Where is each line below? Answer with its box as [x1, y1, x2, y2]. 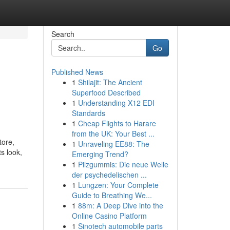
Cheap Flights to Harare [78, 118, 156, 128]
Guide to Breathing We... [71, 190, 152, 200]
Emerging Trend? [71, 149, 128, 159]
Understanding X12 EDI [78, 98, 155, 108]
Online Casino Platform [71, 210, 147, 221]
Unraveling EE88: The [78, 139, 149, 149]
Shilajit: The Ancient [78, 77, 142, 87]
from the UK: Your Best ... [71, 128, 155, 139]
